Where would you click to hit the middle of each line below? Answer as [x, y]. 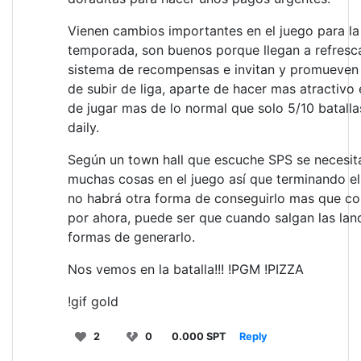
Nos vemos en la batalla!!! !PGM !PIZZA [186, 269]
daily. [83, 127]
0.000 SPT [199, 336]
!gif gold [93, 301]
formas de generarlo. [131, 237]
